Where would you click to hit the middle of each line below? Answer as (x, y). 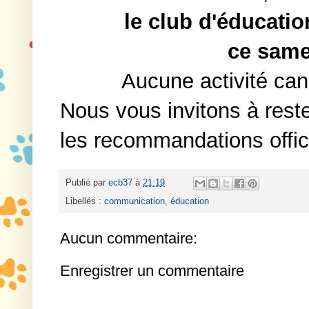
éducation (190, 201)
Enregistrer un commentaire (152, 270)
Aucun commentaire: (129, 238)
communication (134, 201)
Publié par (87, 183)
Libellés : (85, 201)
